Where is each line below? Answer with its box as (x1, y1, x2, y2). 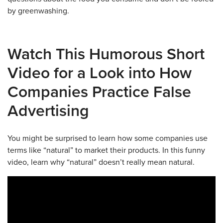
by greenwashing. (7, 6, 69, 16)
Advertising (7, 102, 89, 121)
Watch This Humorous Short (7, 45, 205, 64)
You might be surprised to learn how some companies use (7, 133, 208, 144)
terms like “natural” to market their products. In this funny (7, 145, 205, 156)
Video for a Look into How (7, 64, 192, 83)
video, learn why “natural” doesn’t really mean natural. (7, 157, 195, 168)
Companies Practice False (7, 83, 191, 102)
